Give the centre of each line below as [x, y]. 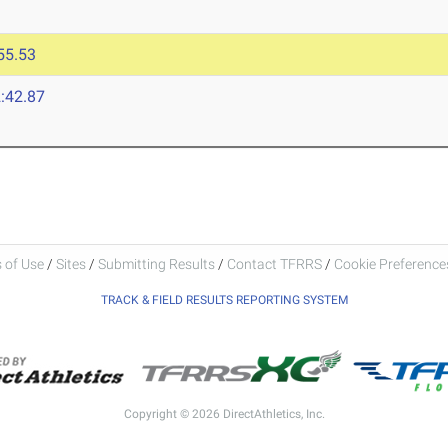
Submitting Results [156, 263]
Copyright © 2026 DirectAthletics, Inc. [224, 413]
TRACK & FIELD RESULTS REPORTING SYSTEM [224, 299]
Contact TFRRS [275, 263]
